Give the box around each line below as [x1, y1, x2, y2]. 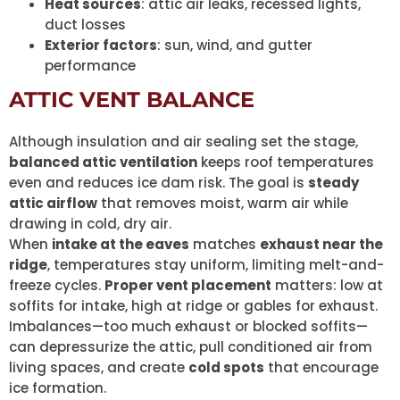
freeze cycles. [9, 276, 104, 296]
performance [45, 56, 136, 76]
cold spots [188, 358, 264, 378]
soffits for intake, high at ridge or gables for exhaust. [9, 296, 378, 316]
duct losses [45, 15, 126, 35]
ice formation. [9, 379, 106, 398]
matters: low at [271, 276, 383, 296]
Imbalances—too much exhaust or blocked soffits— [9, 317, 368, 337]
